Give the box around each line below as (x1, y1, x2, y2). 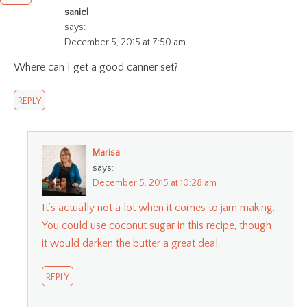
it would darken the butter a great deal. (42, 237, 220, 250)
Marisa (93, 147, 120, 159)
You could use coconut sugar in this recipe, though (42, 219, 271, 232)
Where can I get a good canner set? (14, 61, 178, 74)
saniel (64, 7, 88, 19)
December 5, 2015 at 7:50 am (64, 37, 186, 49)
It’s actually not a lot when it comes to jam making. (42, 201, 275, 214)
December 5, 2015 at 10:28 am (93, 177, 217, 189)
